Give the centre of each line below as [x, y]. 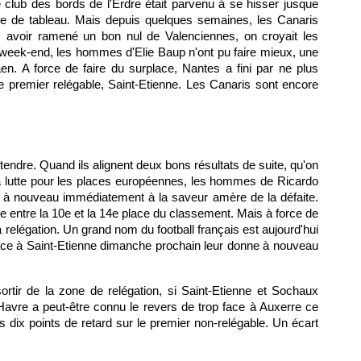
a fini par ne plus [270, 68]
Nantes [201, 68]
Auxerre [280, 307]
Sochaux [295, 290]
